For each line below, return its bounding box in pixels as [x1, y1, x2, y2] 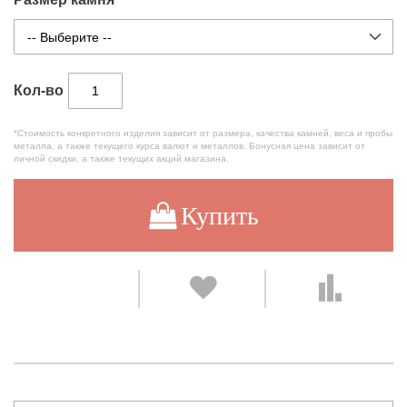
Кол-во [14, 80, 64, 102]
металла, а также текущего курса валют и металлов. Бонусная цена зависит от [14, 140, 365, 153]
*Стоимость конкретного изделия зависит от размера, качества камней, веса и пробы [14, 127, 392, 140]
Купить [180, 203, 259, 229]
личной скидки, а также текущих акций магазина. [14, 153, 229, 165]
